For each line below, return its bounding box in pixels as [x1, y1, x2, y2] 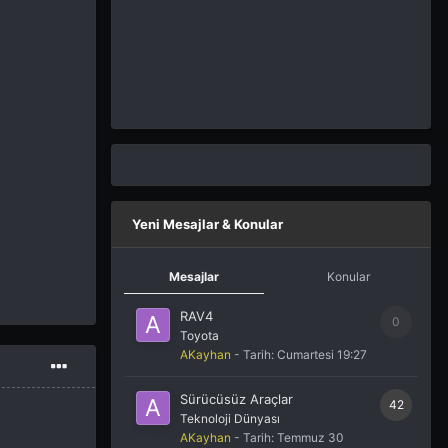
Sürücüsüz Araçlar [180, 391, 293, 408]
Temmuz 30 [277, 430, 344, 446]
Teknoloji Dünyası [180, 411, 280, 427]
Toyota [180, 328, 219, 344]
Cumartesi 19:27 [277, 347, 367, 363]
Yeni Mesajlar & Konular [132, 216, 283, 233]
